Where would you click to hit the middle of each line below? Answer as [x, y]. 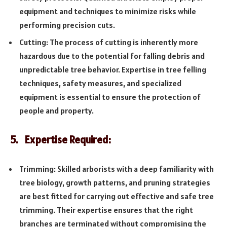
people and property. [56, 111]
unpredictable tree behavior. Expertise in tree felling [113, 70]
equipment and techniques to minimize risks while [108, 11]
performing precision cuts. [67, 25]
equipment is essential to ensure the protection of [110, 97]
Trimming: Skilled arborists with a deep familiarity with [117, 168]
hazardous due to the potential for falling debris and [112, 56]
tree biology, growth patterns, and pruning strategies [115, 182]
